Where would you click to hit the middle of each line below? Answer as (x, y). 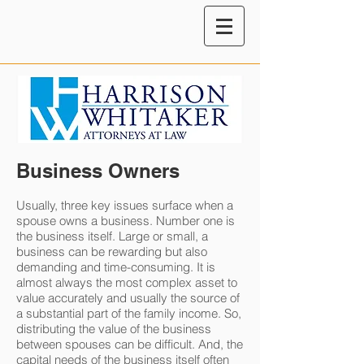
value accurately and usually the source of (128, 298)
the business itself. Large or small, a (112, 236)
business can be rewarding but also (112, 251)
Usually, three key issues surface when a (125, 205)
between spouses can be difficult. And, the (130, 344)
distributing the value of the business (114, 329)
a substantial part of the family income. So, (129, 313)
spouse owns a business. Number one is (126, 221)
